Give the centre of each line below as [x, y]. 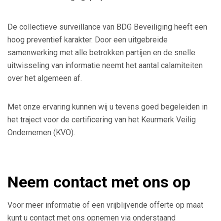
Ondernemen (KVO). [41, 132]
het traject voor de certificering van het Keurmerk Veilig [102, 119]
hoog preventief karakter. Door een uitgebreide [88, 39]
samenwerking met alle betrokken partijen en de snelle [101, 52]
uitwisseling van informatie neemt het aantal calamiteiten [105, 65]
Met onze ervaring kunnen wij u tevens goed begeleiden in [108, 107]
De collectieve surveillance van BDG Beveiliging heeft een [107, 27]
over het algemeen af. [45, 78]
